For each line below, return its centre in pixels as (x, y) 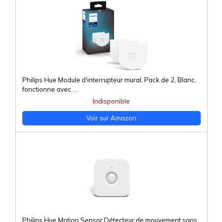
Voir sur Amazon (111, 118)
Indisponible (111, 101)
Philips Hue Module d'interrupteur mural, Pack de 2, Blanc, (109, 80)
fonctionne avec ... (50, 89)
